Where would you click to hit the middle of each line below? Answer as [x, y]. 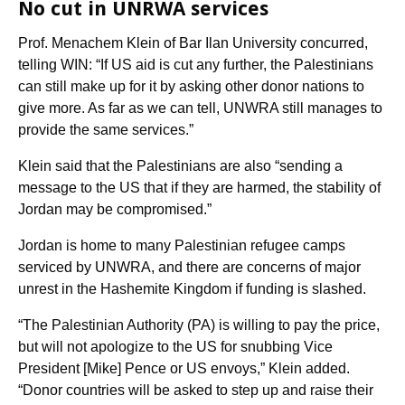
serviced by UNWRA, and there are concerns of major [189, 267]
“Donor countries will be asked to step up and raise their [196, 390]
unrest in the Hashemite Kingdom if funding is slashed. [192, 289]
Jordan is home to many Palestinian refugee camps [182, 245]
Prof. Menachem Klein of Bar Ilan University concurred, [193, 43]
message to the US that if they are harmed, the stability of [199, 188]
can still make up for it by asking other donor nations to [191, 86]
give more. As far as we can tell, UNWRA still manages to [200, 108]
